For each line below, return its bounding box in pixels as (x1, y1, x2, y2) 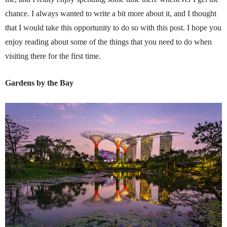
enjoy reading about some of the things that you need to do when (5, 37, 212, 46)
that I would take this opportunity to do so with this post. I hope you (5, 23, 221, 32)
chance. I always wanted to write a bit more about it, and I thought (5, 9, 216, 18)
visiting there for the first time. (5, 52, 101, 60)
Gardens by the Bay (5, 79, 73, 87)
